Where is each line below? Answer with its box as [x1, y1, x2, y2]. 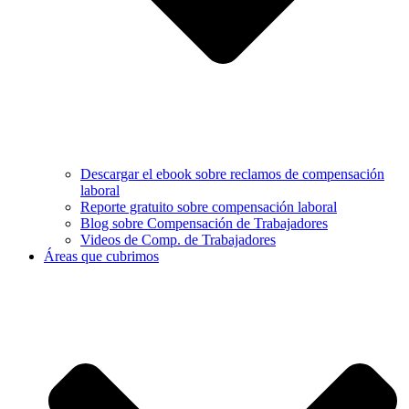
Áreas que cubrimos [44, 248, 159, 264]
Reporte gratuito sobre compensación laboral [80, 199, 337, 215]
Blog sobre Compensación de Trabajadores [80, 215, 328, 231]
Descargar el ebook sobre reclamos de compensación [80, 166, 384, 182]
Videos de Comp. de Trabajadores [80, 232, 276, 247]
